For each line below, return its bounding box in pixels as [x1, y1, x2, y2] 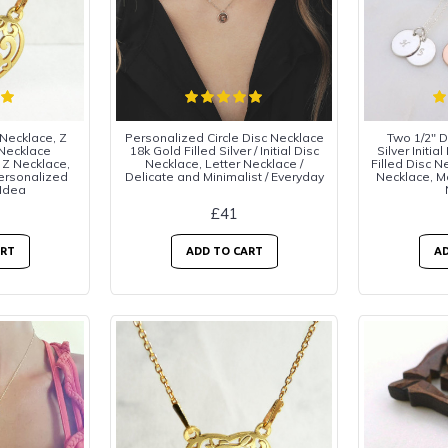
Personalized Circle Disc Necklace [124, 130, 324, 145]
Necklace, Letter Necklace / [145, 156, 303, 171]
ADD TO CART [185, 245, 263, 257]
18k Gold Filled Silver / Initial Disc [129, 143, 319, 158]
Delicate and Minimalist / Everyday [124, 169, 324, 184]
